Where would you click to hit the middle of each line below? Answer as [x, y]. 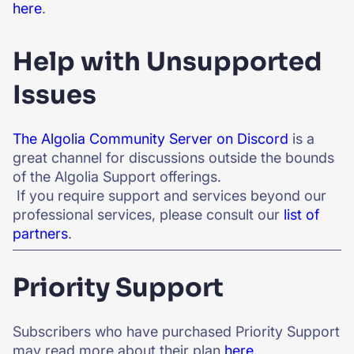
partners [40, 233]
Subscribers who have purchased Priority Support [176, 331]
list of [301, 215]
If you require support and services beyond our [169, 196]
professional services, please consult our [148, 215]
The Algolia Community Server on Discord [151, 139]
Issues [55, 95]
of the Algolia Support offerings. [117, 177]
